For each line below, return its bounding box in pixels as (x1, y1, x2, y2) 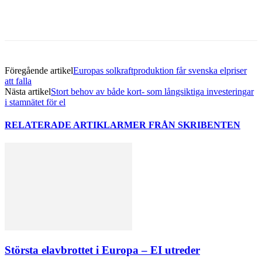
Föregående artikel (5, 65, 73, 75)
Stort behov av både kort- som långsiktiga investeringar (51, 86, 254, 96)
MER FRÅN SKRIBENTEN (124, 120, 240, 130)
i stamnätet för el (5, 96, 65, 107)
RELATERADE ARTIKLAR (5, 120, 124, 130)
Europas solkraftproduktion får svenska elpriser (73, 65, 247, 75)
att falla (5, 75, 32, 86)
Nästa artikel (5, 86, 51, 96)
